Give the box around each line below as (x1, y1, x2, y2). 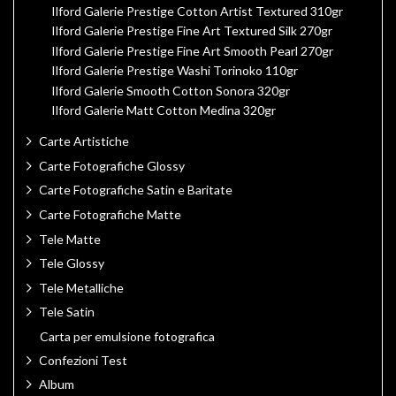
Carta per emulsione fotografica (40, 328, 215, 344)
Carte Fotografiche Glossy (39, 157, 185, 173)
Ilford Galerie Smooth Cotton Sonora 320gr (51, 82, 290, 98)
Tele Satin (39, 304, 95, 320)
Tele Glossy (39, 255, 104, 271)
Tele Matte (39, 231, 101, 247)
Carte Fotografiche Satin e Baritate (39, 182, 232, 198)
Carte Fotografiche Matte (39, 207, 181, 223)
